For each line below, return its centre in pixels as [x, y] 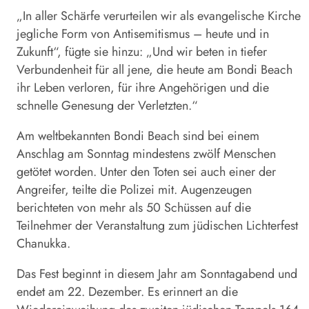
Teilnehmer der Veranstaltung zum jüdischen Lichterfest [157, 226]
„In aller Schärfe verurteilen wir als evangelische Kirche [159, 16]
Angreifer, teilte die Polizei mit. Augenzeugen [134, 190]
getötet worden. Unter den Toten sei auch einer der [146, 172]
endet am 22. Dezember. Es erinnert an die [127, 292]
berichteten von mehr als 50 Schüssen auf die [134, 208]
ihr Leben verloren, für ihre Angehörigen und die [143, 88]
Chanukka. [43, 244]
